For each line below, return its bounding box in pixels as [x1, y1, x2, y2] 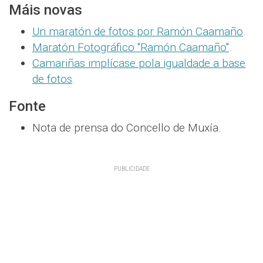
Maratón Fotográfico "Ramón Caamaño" [32, 40, 229, 54]
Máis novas [9, 1, 82, 18]
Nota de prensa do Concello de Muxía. [32, 120, 221, 134]
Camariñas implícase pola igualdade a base [32, 56, 245, 70]
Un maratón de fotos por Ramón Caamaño [32, 24, 243, 38]
